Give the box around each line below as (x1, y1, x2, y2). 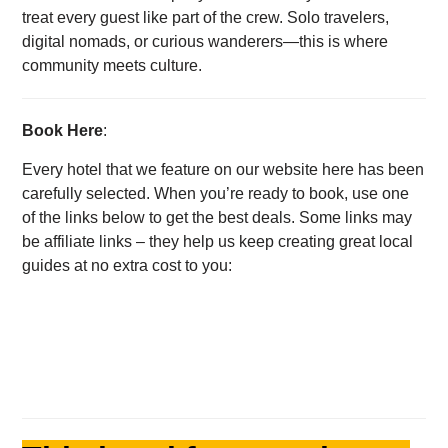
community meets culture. (22, 57, 203, 75)
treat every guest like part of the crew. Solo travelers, (22, 9, 390, 27)
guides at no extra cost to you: (22, 256, 233, 274)
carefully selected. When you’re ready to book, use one (22, 184, 410, 202)
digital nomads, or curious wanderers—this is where (22, 33, 389, 51)
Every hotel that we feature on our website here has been (22, 160, 425, 178)
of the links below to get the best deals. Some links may (22, 208, 413, 226)
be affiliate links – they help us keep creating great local (22, 232, 414, 250)
